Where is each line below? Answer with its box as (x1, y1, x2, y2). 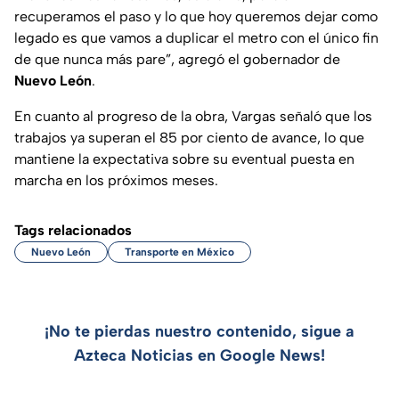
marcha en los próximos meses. (14, 172, 218, 190)
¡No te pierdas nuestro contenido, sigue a (45, 322, 354, 342)
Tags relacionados (14, 222, 132, 240)
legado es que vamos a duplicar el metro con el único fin (14, 29, 379, 47)
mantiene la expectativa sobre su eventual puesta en (14, 151, 354, 168)
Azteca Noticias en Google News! (74, 346, 325, 366)
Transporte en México (125, 246, 234, 259)
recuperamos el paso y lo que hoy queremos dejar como (14, 8, 378, 26)
